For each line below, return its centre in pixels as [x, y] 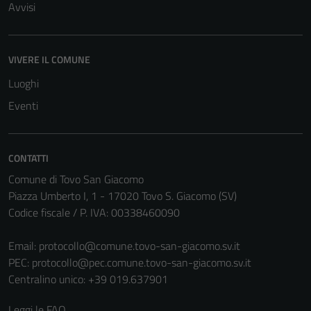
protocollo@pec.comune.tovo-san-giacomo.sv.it [142, 262]
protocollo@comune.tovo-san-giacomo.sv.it [140, 246]
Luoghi [24, 83]
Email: [24, 246]
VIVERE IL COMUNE [49, 59]
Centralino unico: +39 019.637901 [88, 279]
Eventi [23, 106]
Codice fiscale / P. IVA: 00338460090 [94, 212]
